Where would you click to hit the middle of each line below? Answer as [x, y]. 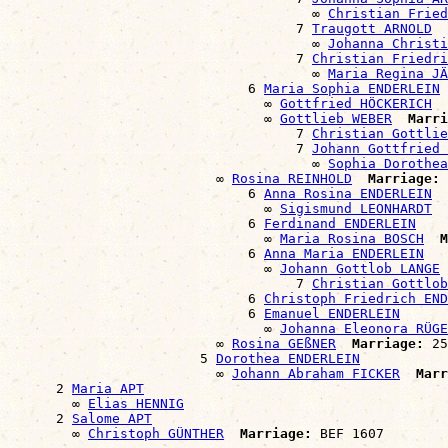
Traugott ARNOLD [372, 28]
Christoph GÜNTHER [156, 433]
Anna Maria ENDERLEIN [344, 253]
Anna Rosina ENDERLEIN [348, 193]
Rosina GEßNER [284, 343]
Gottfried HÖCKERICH [356, 103]
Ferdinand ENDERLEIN [340, 223]
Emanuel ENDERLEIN [332, 313]
